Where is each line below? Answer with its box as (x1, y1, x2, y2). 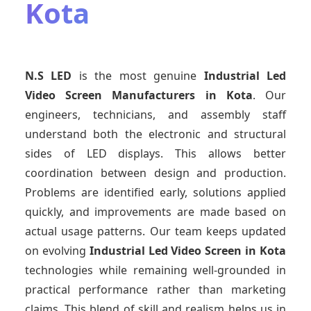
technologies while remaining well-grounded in (25, 262, 286, 278)
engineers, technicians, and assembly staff (25, 107, 286, 123)
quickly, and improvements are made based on (25, 204, 286, 220)
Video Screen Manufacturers (25, 87, 196, 103)
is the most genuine (72, 68, 204, 84)
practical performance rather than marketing (25, 282, 286, 298)
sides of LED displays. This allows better (25, 146, 286, 162)
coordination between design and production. (25, 165, 286, 181)
